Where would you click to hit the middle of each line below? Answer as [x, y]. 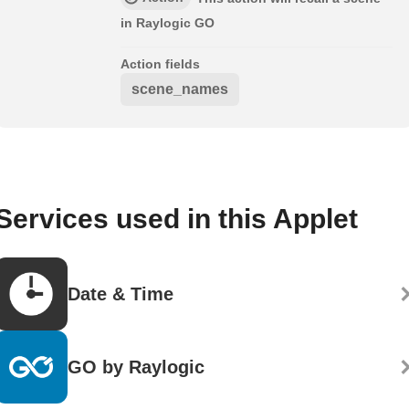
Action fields [160, 64]
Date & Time [121, 294]
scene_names [180, 89]
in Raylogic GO [168, 23]
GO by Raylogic [136, 367]
